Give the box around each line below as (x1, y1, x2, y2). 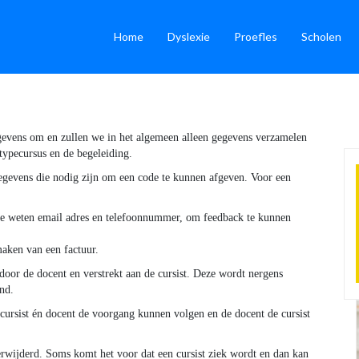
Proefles (234, 30, 277, 43)
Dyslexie (167, 30, 210, 43)
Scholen (301, 30, 341, 43)
